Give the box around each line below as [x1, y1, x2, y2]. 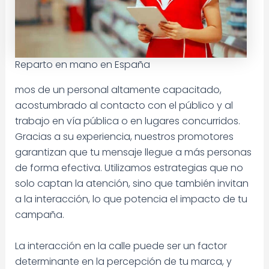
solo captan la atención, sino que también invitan [14, 177, 249, 191]
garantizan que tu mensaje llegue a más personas [14, 145, 252, 160]
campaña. [14, 208, 64, 222]
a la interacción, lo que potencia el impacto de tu [14, 192, 247, 207]
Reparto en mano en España [14, 58, 150, 72]
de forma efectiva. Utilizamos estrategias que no [14, 161, 243, 175]
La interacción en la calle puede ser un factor [14, 238, 227, 253]
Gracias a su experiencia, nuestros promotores [14, 130, 234, 144]
